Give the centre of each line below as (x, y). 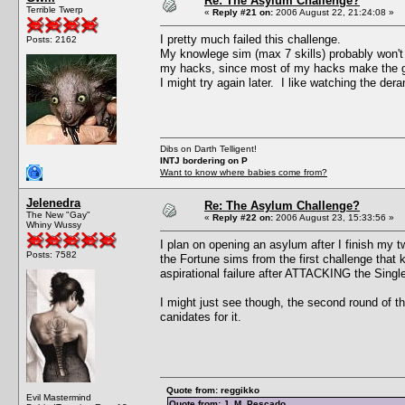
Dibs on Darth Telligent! (208, 148)
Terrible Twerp (55, 9)
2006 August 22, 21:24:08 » (334, 12)
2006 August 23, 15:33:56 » (334, 217)
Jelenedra (53, 202)
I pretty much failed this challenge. (250, 39)
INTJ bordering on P (204, 160)
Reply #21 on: (243, 12)
